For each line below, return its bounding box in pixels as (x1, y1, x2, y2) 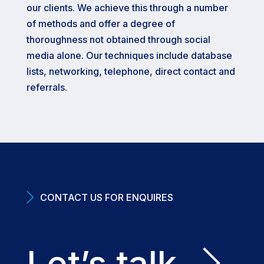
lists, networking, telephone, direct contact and (26, 65, 235, 78)
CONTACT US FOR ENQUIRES (39, 191, 173, 203)
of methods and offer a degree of (26, 18, 175, 30)
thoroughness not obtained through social (26, 34, 210, 46)
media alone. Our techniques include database (26, 49, 232, 62)
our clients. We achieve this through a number (26, 2, 228, 14)
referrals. (26, 81, 67, 94)
